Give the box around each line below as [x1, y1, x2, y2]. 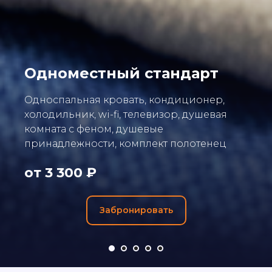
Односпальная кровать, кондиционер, [24, 93, 225, 106]
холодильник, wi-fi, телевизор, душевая [24, 108, 227, 120]
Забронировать [99, 205, 173, 216]
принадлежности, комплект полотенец [24, 137, 226, 149]
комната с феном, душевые [24, 123, 163, 135]
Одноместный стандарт [24, 64, 219, 82]
